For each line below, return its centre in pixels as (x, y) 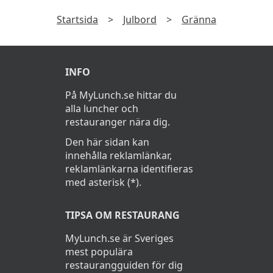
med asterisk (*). (103, 183)
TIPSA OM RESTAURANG (122, 215)
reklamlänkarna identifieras (129, 169)
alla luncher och (101, 109)
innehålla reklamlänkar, (118, 156)
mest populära (99, 252)
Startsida (77, 20)
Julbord (140, 20)
